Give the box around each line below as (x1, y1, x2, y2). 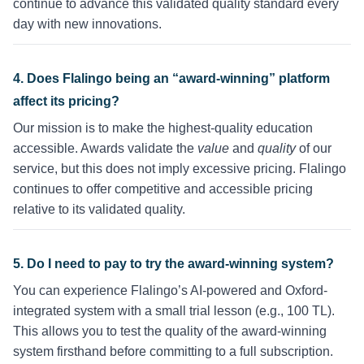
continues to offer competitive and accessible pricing (13, 182, 313, 197)
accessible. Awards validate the (13, 141, 197, 156)
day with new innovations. (13, 17, 162, 32)
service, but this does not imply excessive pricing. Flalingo (13, 162, 346, 176)
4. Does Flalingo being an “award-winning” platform (13, 71, 330, 86)
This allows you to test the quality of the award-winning (13, 324, 327, 339)
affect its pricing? (13, 94, 119, 109)
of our (296, 141, 331, 156)
